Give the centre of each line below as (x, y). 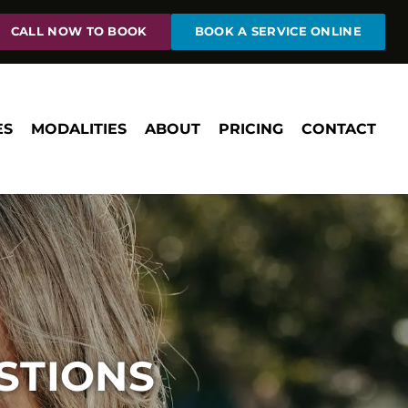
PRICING (251, 128)
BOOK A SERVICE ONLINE (278, 31)
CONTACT (339, 128)
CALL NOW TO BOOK (79, 31)
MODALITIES (79, 128)
